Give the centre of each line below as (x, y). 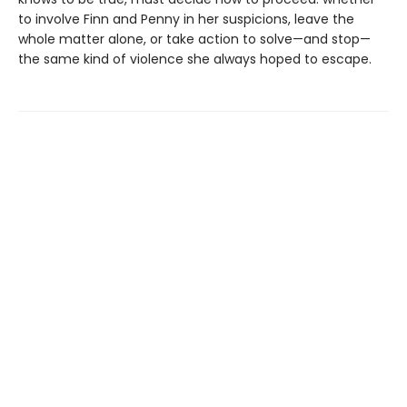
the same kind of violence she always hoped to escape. (195, 60)
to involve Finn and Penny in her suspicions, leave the (186, 20)
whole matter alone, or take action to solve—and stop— (194, 40)
